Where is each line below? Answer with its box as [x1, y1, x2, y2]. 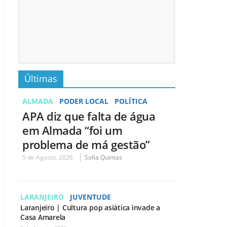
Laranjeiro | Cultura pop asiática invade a [20, 202, 161, 212]
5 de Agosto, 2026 [22, 153, 73, 162]
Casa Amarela [20, 212, 66, 222]
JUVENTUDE [70, 192, 111, 202]
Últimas [24, 72, 57, 85]
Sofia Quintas [85, 153, 122, 162]
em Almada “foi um [22, 122, 123, 138]
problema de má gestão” [22, 136, 150, 152]
